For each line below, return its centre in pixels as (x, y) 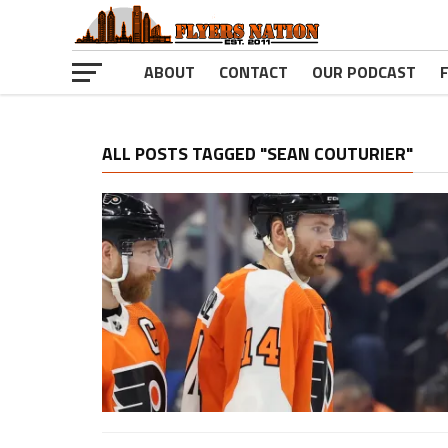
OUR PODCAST (364, 72)
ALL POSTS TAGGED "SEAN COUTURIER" (257, 153)
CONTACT (253, 72)
